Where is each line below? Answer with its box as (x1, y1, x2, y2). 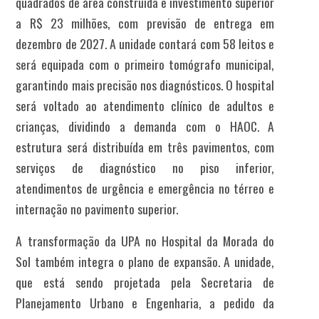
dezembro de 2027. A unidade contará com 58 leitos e (16, 34, 275, 53)
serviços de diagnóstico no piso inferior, (16, 158, 275, 177)
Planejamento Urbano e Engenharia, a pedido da (16, 293, 275, 313)
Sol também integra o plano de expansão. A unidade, (16, 252, 275, 271)
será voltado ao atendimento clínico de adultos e (16, 96, 275, 115)
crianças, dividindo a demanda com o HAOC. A (16, 117, 275, 136)
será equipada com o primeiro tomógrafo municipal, (16, 55, 275, 74)
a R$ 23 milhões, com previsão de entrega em (16, 14, 275, 33)
